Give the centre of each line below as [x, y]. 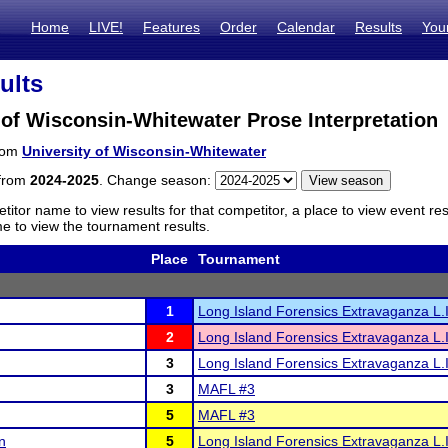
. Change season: [157, 180]
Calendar [306, 27]
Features [171, 27]
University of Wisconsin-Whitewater [144, 151]
